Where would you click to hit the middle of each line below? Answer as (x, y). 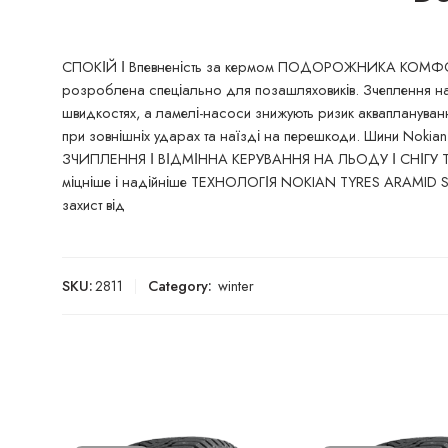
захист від (93, 204)
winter (236, 285)
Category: (180, 285)
